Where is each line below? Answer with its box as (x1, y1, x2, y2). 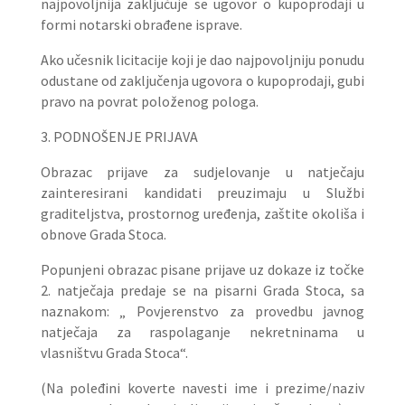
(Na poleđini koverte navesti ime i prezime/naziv (40, 379, 365, 397)
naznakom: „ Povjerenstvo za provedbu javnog (40, 302, 365, 320)
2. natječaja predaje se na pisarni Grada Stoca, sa (40, 281, 365, 299)
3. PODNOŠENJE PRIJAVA (40, 127, 198, 146)
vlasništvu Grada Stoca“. (40, 344, 188, 362)
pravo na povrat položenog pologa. (40, 92, 259, 110)
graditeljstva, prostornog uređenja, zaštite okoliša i (40, 204, 365, 222)
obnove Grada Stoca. (40, 225, 166, 243)
